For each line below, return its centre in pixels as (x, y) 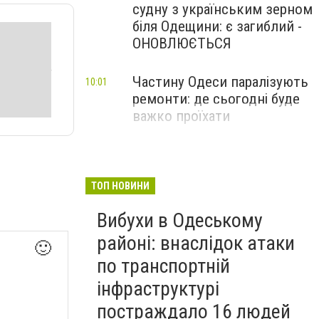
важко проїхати (181, 116)
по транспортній (163, 266)
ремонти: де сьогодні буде (216, 99)
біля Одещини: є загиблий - (217, 26)
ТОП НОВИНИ (120, 186)
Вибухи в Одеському (180, 220)
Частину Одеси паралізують (220, 82)
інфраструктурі (158, 289)
